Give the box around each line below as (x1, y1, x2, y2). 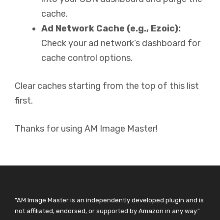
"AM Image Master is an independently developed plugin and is (15, 196, 204, 204)
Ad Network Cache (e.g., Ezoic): (41, 23, 181, 34)
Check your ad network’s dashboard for (41, 37, 200, 49)
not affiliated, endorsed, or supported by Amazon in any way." (15, 207, 200, 215)
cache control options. (41, 52, 133, 63)
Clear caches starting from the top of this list (15, 80, 199, 91)
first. (15, 95, 33, 106)
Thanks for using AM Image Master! (15, 123, 158, 134)
